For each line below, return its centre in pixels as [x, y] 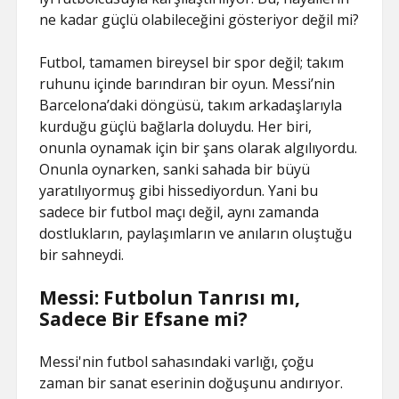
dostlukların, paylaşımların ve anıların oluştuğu [196, 233]
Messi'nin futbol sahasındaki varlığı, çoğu [177, 362]
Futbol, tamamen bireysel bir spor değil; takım [192, 62]
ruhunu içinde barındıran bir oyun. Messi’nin [187, 84]
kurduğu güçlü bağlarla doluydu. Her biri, [176, 126]
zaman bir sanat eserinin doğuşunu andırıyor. [191, 383]
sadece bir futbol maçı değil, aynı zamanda [179, 212]
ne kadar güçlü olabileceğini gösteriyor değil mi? [199, 20]
